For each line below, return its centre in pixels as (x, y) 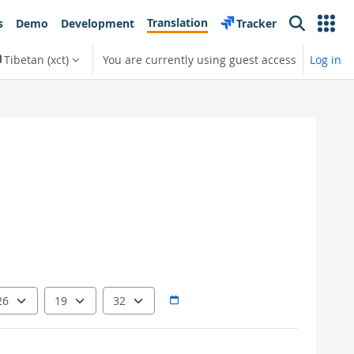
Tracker (256, 23)
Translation (177, 22)
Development (98, 23)
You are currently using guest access (200, 59)
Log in (326, 59)
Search (307, 30)
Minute (121, 294)
